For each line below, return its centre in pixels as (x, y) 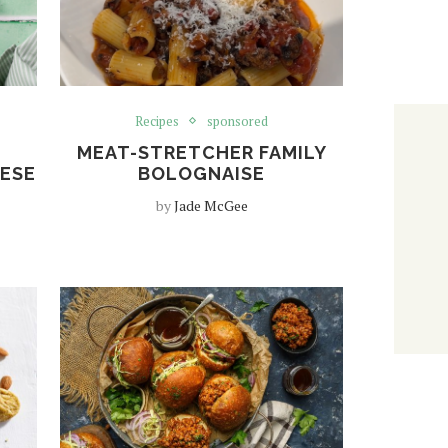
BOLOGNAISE (202, 173)
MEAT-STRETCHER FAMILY (201, 152)
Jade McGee (210, 205)
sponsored (238, 120)
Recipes (157, 120)
